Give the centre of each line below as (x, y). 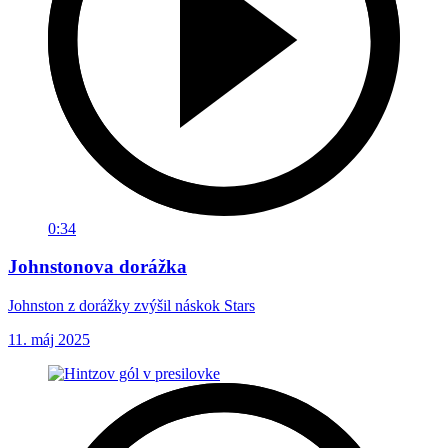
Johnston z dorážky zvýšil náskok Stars (131, 306)
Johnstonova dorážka (97, 267)
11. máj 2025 (49, 340)
